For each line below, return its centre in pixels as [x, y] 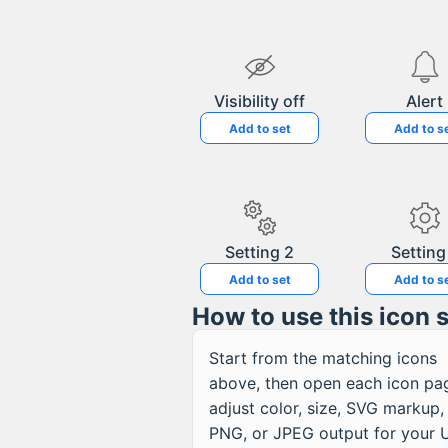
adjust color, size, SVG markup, [326, 408]
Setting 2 [259, 252]
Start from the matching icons [323, 358]
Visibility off [259, 101]
